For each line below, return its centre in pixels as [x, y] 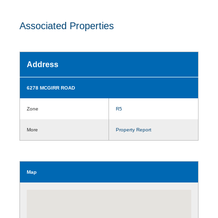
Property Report [134, 129]
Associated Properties [67, 26]
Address [43, 64]
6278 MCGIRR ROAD [51, 88]
